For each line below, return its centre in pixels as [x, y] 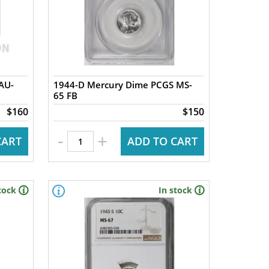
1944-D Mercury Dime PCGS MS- [123, 85]
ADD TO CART [162, 141]
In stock [175, 190]
